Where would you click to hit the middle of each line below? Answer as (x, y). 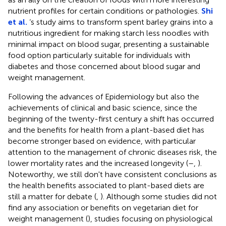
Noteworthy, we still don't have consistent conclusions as (112, 174)
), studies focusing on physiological (150, 218)
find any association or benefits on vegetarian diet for (103, 207)
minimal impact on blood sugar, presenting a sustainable (109, 44)
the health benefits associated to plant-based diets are (106, 185)
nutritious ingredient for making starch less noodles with (108, 33)
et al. (18, 22)
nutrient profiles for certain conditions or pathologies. (105, 11)
